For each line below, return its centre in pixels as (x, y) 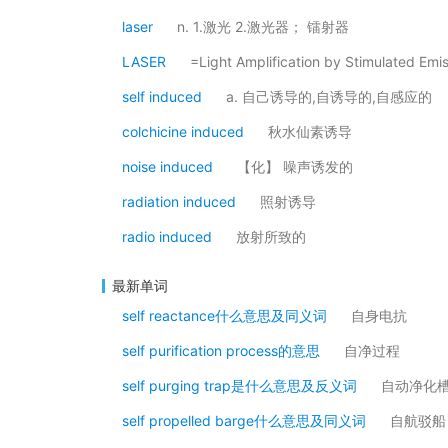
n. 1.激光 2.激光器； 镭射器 (263, 26)
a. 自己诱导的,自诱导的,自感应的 (329, 96)
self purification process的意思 (221, 350)
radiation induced (179, 201)
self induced (162, 96)
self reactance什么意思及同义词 (224, 315)
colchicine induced (183, 131)
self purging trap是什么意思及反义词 (239, 385)
